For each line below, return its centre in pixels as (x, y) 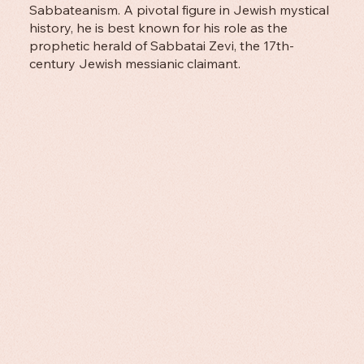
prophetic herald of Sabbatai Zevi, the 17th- (161, 45)
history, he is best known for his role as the (158, 27)
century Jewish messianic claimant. (134, 63)
